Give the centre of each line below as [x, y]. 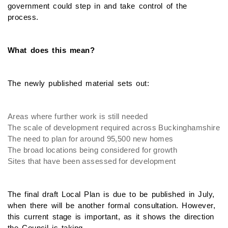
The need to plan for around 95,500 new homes [91, 138]
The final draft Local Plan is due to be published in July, [111, 194]
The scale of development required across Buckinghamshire [114, 127]
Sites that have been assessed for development [92, 161]
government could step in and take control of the [97, 6]
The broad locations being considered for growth [93, 150]
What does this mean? [51, 50]
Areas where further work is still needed [78, 116]
